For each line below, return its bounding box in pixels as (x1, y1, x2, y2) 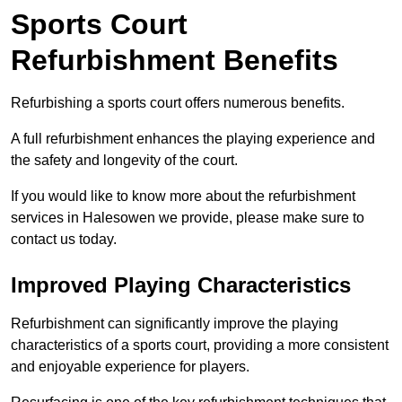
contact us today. (11, 232, 117, 248)
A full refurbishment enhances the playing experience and (11, 131, 375, 147)
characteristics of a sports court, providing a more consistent (11, 337, 389, 354)
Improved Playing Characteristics (11, 273, 351, 298)
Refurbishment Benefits (11, 44, 338, 77)
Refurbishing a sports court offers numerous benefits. (11, 95, 345, 111)
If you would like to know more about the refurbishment (11, 188, 355, 205)
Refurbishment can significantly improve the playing (11, 316, 338, 332)
